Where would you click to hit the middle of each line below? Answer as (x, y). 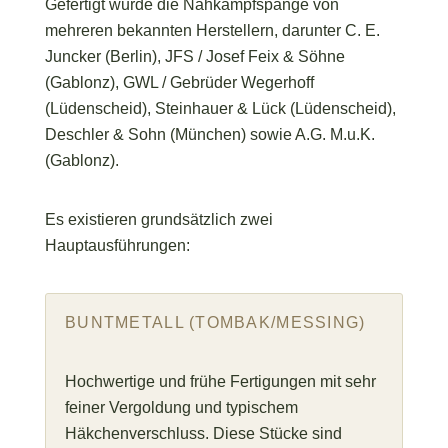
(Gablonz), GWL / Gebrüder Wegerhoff (179, 82)
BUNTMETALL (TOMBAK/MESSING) (215, 322)
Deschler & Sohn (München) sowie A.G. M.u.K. (209, 134)
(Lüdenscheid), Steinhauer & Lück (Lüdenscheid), (220, 108)
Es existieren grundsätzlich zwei (158, 220)
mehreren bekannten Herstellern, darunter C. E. (212, 30)
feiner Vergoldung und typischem (181, 408)
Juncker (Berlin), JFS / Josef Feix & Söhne (194, 56)
